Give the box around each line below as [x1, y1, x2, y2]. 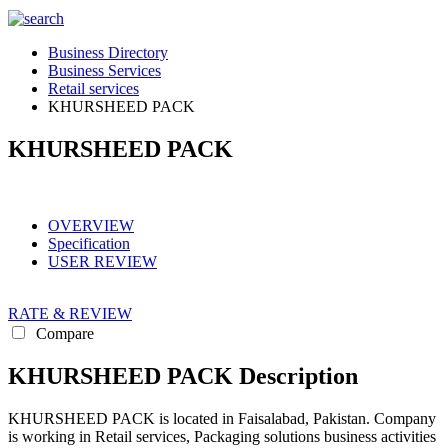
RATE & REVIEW [8, 304, 132, 322]
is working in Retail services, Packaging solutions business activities [8, 427, 436, 445]
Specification [48, 234, 130, 252]
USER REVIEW [48, 252, 157, 270]
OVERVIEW [48, 216, 134, 234]
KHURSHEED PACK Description [8, 362, 358, 389]
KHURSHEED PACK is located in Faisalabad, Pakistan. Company [8, 409, 436, 427]
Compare [32, 324, 94, 342]
